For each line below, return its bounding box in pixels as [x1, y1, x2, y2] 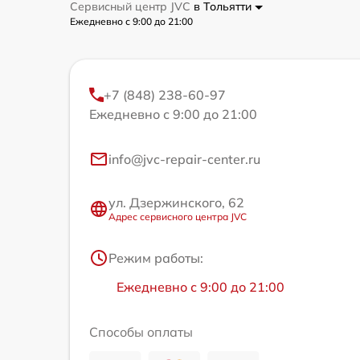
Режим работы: [108, 250, 203, 266]
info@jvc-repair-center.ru [108, 151, 260, 167]
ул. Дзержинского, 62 [108, 194, 244, 211]
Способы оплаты [89, 324, 193, 340]
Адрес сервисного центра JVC [108, 211, 247, 223]
